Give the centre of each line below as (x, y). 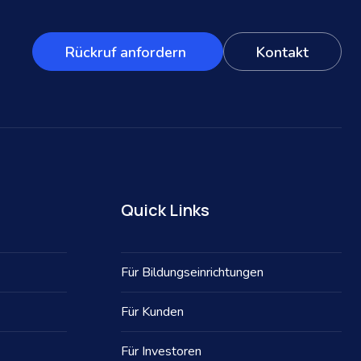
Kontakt (282, 53)
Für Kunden (153, 312)
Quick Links (166, 210)
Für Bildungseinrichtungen (193, 273)
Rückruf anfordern (128, 53)
